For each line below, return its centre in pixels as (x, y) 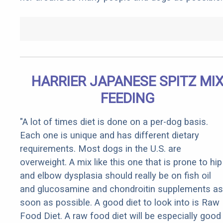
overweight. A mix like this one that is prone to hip (121, 162)
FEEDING (127, 99)
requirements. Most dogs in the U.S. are (101, 149)
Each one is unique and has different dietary (110, 135)
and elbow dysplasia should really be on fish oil (115, 176)
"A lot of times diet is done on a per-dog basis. (114, 122)
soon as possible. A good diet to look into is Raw (120, 203)
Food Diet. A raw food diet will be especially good (120, 216)
